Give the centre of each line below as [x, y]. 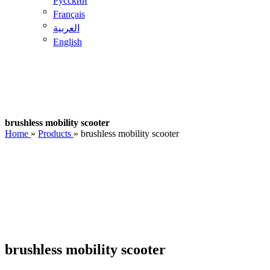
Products [55, 133]
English [67, 42]
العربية [66, 28]
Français [69, 14]
